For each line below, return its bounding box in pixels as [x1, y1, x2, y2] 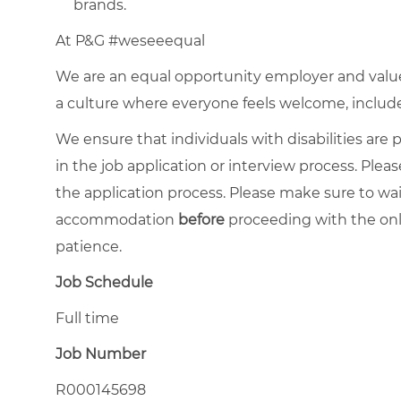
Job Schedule [55, 273, 153, 291]
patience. [55, 237, 129, 255]
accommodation [55, 210, 178, 228]
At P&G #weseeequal [55, 31, 205, 49]
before [178, 210, 225, 228]
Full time [55, 309, 119, 327]
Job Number [55, 345, 146, 363]
